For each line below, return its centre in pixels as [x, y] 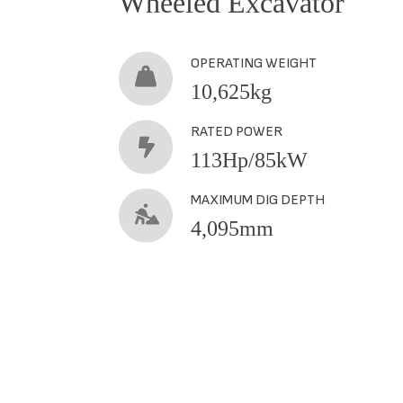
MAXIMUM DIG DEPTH [258, 200]
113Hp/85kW [249, 160]
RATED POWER [237, 131]
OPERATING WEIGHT [254, 63]
